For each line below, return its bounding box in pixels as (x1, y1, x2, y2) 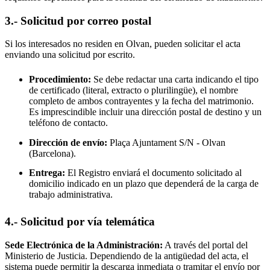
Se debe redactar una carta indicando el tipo (91, 74, 259, 85)
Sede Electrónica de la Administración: (5, 240, 163, 251)
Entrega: (29, 167, 65, 178)
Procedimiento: (29, 74, 91, 85)
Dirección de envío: (29, 137, 107, 148)
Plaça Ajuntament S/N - (107, 137, 202, 148)
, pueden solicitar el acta (149, 39, 240, 49)
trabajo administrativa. (29, 189, 113, 199)
